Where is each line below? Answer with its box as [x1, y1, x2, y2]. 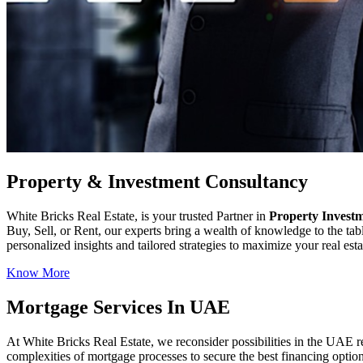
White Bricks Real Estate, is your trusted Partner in [6, 209, 269, 224]
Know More [6, 266, 70, 280]
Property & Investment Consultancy [6, 171, 308, 193]
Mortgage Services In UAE [6, 297, 230, 318]
